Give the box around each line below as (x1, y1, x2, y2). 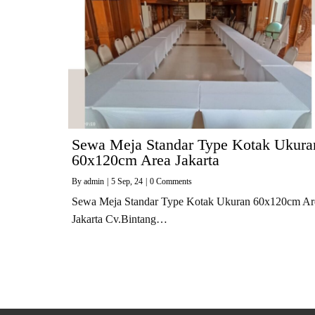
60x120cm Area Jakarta (72, 151, 219, 169)
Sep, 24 (117, 176, 143, 186)
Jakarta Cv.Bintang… (72, 213, 167, 225)
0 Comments (150, 176, 192, 186)
